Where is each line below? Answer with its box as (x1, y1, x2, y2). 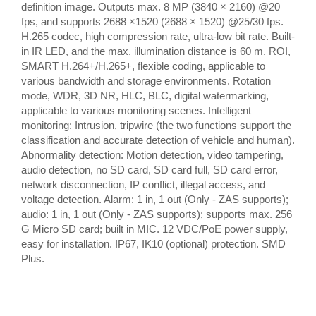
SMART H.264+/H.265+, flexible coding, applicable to (21, 60, 265, 72)
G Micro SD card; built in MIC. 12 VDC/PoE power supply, (21, 223, 288, 235)
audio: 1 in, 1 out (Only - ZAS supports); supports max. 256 (21, 208, 292, 220)
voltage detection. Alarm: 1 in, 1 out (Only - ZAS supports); (21, 193, 288, 205)
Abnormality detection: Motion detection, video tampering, (21, 149, 284, 161)
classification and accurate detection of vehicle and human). (21, 134, 295, 146)
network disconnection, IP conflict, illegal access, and (21, 178, 265, 190)
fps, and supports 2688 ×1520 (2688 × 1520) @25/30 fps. (21, 16, 284, 28)
